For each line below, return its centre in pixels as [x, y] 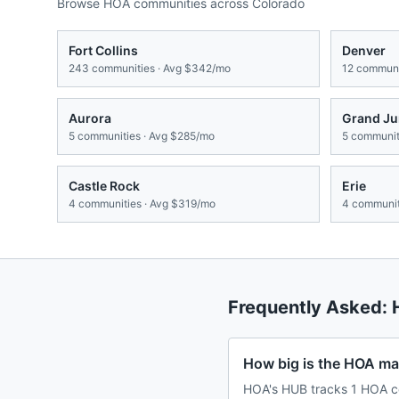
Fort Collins [103, 51]
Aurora [90, 118]
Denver [364, 51]
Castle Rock [104, 186]
